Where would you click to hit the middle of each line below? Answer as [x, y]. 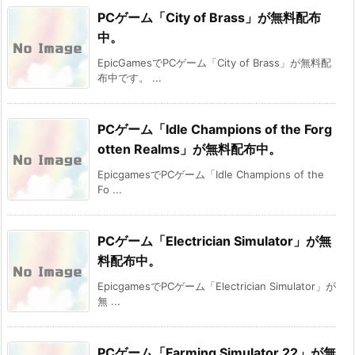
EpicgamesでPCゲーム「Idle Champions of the [211, 175]
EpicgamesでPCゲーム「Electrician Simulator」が [217, 286]
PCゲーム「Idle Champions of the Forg [215, 130]
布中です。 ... [130, 78]
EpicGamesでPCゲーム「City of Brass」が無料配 [214, 63]
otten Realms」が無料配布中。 [189, 149]
